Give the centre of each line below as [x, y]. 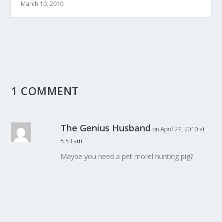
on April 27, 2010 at [179, 129]
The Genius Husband [106, 128]
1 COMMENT [45, 91]
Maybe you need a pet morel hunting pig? [127, 157]
